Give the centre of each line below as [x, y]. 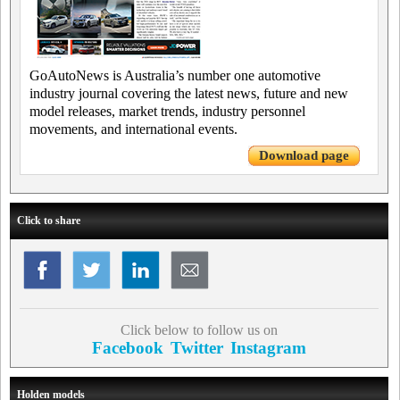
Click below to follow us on [199, 330]
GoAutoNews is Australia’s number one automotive [175, 76]
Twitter [196, 348]
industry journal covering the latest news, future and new [189, 94]
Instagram [268, 348]
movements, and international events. [133, 129]
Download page [304, 156]
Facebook [127, 348]
